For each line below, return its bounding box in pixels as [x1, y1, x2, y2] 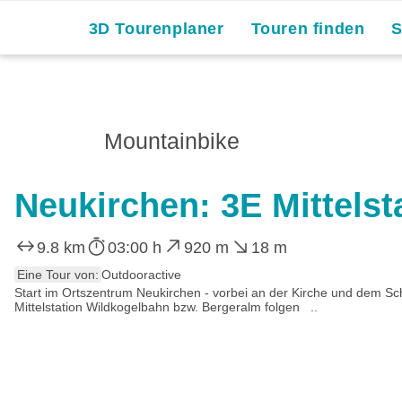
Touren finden [250, 20, 365, 38]
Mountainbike [104, 128, 240, 153]
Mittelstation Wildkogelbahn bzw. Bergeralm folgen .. [14, 300, 318, 314]
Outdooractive [101, 267, 181, 282]
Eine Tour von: [17, 267, 99, 282]
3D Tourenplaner [88, 20, 224, 38]
